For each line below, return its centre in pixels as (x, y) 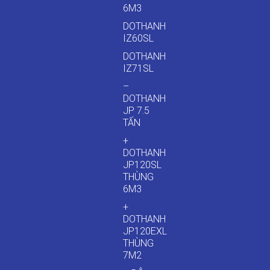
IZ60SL (139, 38)
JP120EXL (145, 231)
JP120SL (143, 165)
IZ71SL (139, 68)
